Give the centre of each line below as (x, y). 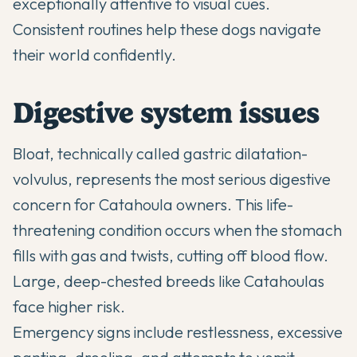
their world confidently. (94, 55)
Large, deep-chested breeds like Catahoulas (169, 281)
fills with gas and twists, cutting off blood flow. (171, 256)
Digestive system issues (166, 113)
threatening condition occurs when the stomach (177, 230)
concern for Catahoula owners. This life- (153, 205)
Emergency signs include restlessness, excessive (178, 332)
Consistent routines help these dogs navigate (167, 29)
